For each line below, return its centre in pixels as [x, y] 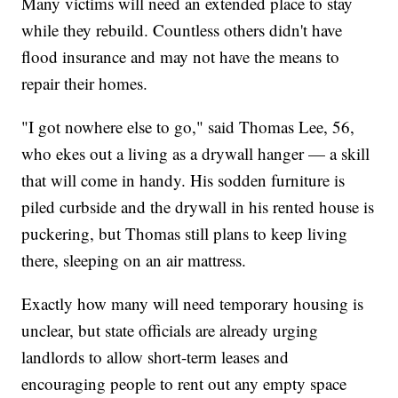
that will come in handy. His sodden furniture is [183, 180]
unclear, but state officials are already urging [170, 330]
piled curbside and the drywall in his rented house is [198, 207]
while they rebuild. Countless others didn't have [182, 30]
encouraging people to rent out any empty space [184, 384]
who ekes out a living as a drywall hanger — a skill [196, 154]
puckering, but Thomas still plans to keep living [185, 234]
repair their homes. [85, 84]
